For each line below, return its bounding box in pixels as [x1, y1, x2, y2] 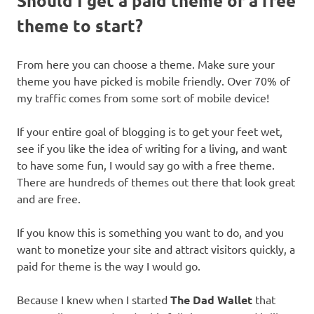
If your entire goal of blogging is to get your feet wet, [17, 124, 282, 139]
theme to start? [17, 15, 143, 37]
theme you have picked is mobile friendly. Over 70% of [17, 74, 290, 88]
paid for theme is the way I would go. [17, 259, 200, 273]
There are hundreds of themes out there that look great [17, 175, 295, 189]
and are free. [17, 191, 81, 206]
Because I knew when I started [17, 292, 170, 307]
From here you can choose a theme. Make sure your [17, 57, 275, 71]
